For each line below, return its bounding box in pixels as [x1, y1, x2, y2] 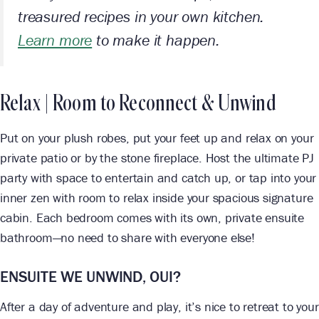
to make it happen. [92, 31, 220, 51]
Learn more [18, 31, 93, 51]
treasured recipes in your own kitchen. [18, 7, 265, 27]
